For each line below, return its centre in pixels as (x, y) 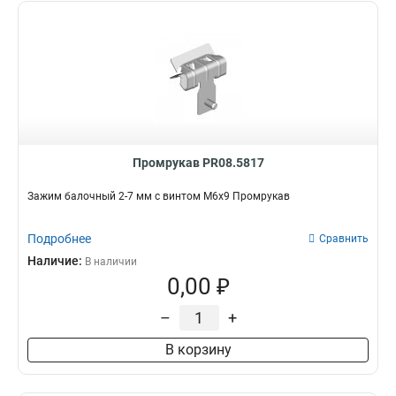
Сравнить (344, 239)
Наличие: (56, 261)
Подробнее (59, 239)
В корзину (198, 350)
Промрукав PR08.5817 (198, 163)
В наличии (111, 262)
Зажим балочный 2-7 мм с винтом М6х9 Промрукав (159, 196)
